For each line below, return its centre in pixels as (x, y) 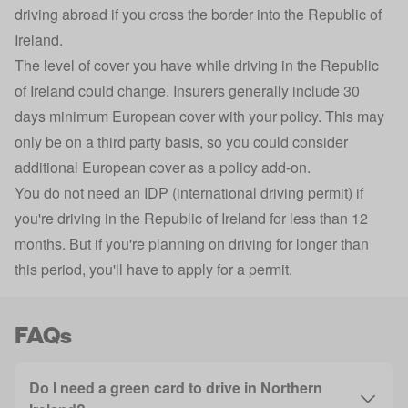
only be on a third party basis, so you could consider (181, 142)
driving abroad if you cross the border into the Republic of (198, 15)
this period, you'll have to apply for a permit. (153, 270)
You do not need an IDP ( (96, 193)
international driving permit (262, 193)
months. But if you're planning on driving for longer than (192, 244)
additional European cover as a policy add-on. (163, 168)
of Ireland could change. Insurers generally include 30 (187, 91)
